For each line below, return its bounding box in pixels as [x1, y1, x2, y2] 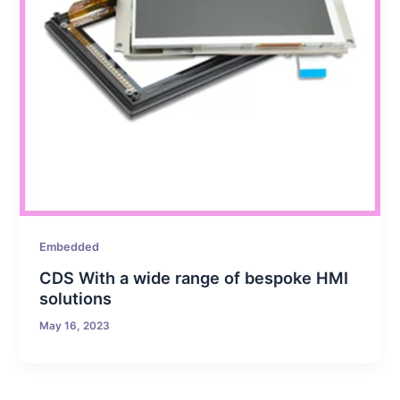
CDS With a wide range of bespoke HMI [39, 267, 349, 287]
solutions [39, 287, 112, 308]
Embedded [39, 240, 100, 254]
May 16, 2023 [39, 319, 111, 332]
